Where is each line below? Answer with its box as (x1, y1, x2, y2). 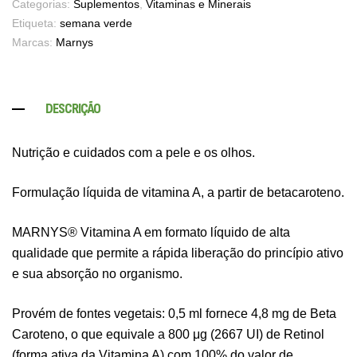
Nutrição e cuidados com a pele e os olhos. (12, 145, 255, 159)
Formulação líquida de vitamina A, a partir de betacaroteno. (12, 185, 344, 199)
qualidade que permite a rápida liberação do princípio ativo (12, 245, 343, 260)
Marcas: (12, 36, 56, 49)
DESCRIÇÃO (45, 100, 100, 117)
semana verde (60, 17, 132, 29)
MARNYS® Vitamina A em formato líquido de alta (12, 225, 290, 239)
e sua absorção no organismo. (12, 266, 182, 280)
